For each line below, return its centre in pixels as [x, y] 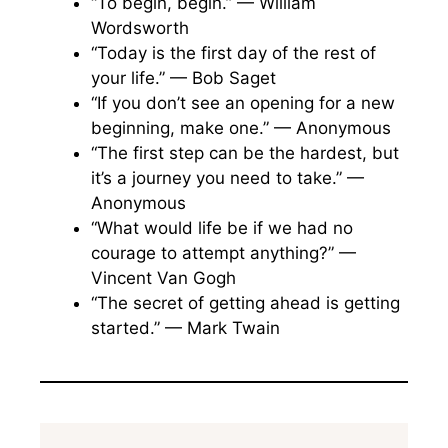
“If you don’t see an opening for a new [243, 103]
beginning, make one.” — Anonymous [241, 128]
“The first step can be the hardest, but [245, 153]
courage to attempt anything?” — [223, 253]
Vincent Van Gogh [163, 278]
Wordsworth [140, 28]
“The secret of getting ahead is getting [245, 303]
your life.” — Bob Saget [183, 78]
